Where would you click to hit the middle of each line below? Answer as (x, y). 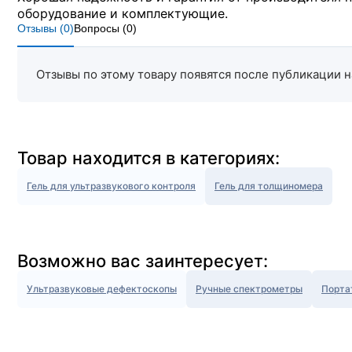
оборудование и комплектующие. (123, 13)
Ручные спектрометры (249, 289)
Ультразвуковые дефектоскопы (102, 289)
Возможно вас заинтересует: (143, 261)
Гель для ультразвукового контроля (111, 186)
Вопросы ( (100, 28)
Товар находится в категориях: (148, 158)
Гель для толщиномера (269, 186)
